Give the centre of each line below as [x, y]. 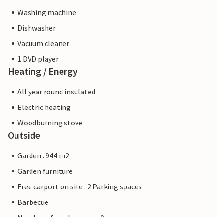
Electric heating [44, 107]
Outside [24, 135]
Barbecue [33, 202]
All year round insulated [56, 92]
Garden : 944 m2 [43, 156]
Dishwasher [37, 28]
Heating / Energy [43, 71]
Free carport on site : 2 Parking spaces [80, 187]
